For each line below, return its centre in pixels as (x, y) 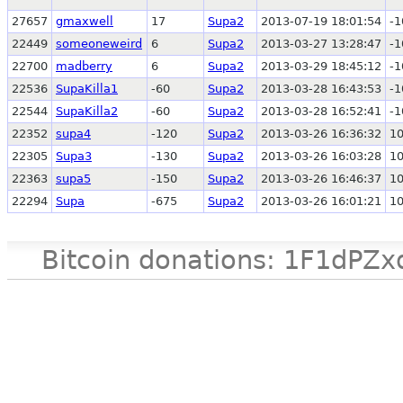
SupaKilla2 (87, 112)
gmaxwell (85, 22)
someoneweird (99, 44)
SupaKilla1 (87, 89)
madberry (84, 67)
